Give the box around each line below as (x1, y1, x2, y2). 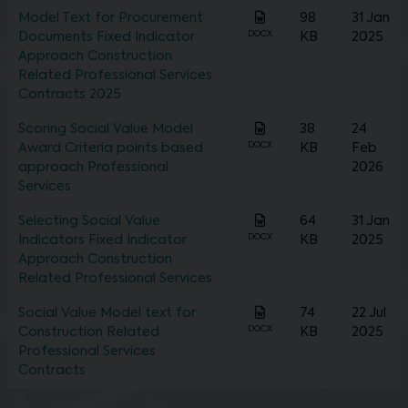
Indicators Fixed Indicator (18, 234, 187, 248)
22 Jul (352, 307, 386, 321)
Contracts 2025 (18, 88, 121, 102)
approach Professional (18, 161, 168, 175)
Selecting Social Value (18, 215, 160, 229)
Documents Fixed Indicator (18, 31, 195, 45)
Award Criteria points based (18, 142, 203, 156)
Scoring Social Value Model (18, 123, 193, 137)
